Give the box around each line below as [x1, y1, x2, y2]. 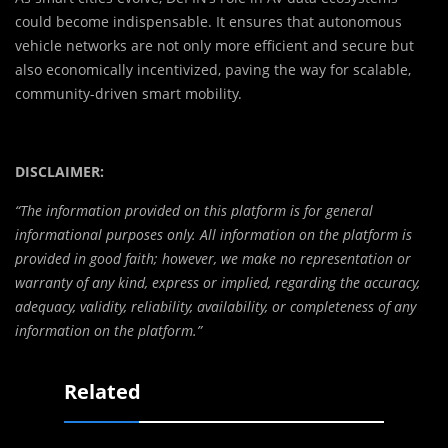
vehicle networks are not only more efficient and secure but [15, 36, 414, 56]
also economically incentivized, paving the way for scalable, [15, 60, 411, 80]
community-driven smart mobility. [15, 84, 242, 104]
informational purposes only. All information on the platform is [15, 225, 412, 245]
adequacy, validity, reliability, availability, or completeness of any [15, 297, 416, 317]
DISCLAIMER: [15, 162, 104, 182]
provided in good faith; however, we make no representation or [15, 249, 411, 269]
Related [64, 378, 141, 406]
